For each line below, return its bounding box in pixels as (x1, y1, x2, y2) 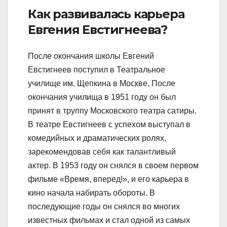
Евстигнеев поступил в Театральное (28, 65, 165, 74)
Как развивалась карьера (28, 7, 184, 22)
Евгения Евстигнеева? (28, 22, 167, 37)
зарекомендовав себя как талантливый (28, 147, 176, 156)
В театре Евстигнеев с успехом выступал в (28, 120, 191, 129)
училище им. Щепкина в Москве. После (28, 79, 175, 88)
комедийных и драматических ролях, (28, 133, 166, 142)
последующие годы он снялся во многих (28, 202, 180, 211)
